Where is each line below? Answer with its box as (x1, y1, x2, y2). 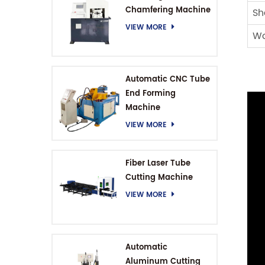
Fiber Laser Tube (125, 157, 190, 170)
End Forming (125, 88, 176, 101)
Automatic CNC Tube (125, 73, 210, 86)
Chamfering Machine (125, 4, 211, 17)
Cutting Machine (125, 172, 193, 185)
